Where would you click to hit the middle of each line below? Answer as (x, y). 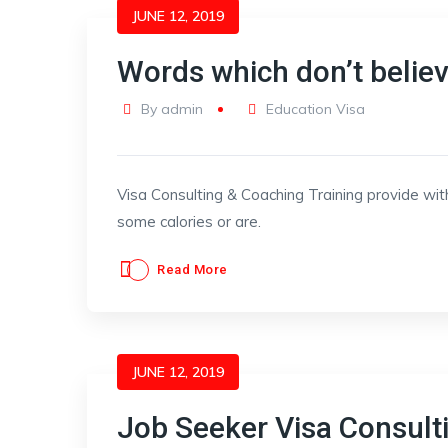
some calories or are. (189, 221)
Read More (192, 269)
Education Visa (316, 109)
